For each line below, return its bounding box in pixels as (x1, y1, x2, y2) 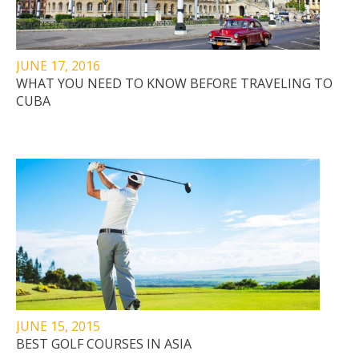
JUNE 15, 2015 (16, 317, 100, 336)
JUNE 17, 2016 (16, 56, 100, 75)
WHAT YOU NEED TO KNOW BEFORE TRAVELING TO (16, 74, 333, 92)
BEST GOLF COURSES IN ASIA (16, 335, 192, 353)
